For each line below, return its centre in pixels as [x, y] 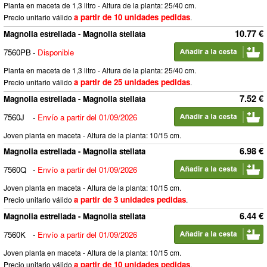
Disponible [56, 52]
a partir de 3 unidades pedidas [130, 199]
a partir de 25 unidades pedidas [132, 82]
